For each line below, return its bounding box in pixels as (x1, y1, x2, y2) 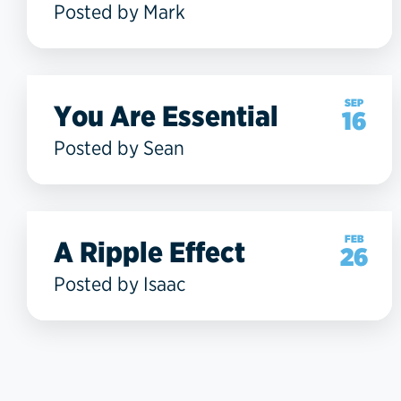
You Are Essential (54, 98, 278, 133)
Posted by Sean (54, 135, 184, 159)
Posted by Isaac (54, 271, 186, 295)
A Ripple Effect (54, 234, 245, 269)
